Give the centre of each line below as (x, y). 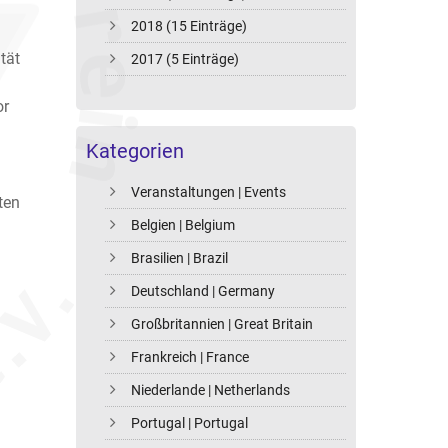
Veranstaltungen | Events (209, 192)
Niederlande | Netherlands (211, 390)
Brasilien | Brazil (180, 258)
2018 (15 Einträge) (189, 26)
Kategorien (135, 151)
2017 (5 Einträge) (185, 59)
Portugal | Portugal (190, 423)
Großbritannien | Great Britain (222, 324)
